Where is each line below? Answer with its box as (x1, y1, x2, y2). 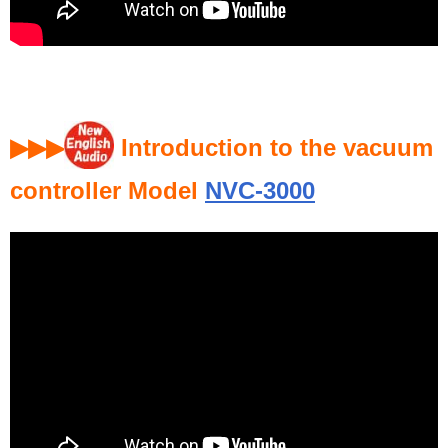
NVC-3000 (205, 176, 315, 204)
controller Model (10, 176, 205, 204)
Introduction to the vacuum (114, 133, 433, 161)
